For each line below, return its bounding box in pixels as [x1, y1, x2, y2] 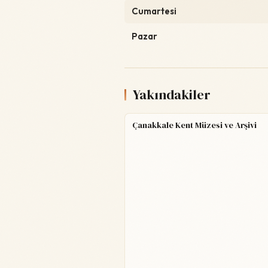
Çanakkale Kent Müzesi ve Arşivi [132, 119, 257, 131]
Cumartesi [132, 5, 176, 17]
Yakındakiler [133, 86, 211, 103]
